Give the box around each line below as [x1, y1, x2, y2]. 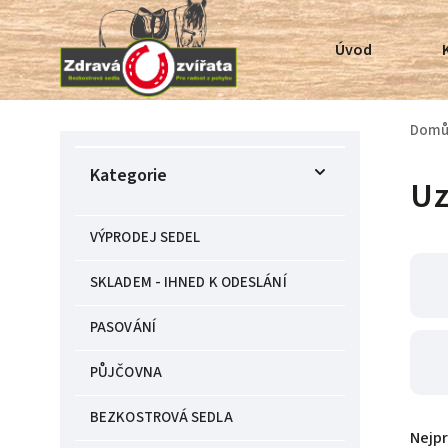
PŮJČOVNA [90, 362, 162, 383]
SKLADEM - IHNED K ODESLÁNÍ [90, 272, 287, 293]
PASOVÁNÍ [90, 317, 156, 338]
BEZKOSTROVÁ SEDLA [90, 407, 233, 428]
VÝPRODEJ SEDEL [90, 227, 201, 248]
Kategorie [90, 163, 167, 188]
